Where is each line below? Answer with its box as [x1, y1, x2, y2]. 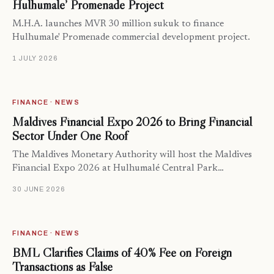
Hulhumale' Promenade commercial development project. [12, 33, 250, 43]
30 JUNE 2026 [12, 185, 65, 193]
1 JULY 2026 [12, 54, 58, 62]
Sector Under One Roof [12, 128, 128, 144]
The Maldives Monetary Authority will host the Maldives [12, 150, 252, 160]
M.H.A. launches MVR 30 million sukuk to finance [12, 20, 224, 29]
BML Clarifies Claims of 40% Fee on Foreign [12, 245, 232, 261]
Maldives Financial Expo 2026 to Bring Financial [12, 114, 252, 130]
